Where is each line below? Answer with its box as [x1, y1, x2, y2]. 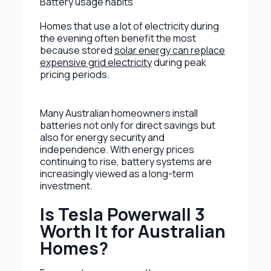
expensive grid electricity [39, 55, 152, 69]
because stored [39, 43, 114, 57]
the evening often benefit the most [39, 31, 196, 45]
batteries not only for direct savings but [39, 118, 215, 132]
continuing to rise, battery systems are [39, 154, 212, 168]
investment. [39, 178, 93, 192]
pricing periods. [39, 67, 109, 81]
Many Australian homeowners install [39, 106, 198, 120]
